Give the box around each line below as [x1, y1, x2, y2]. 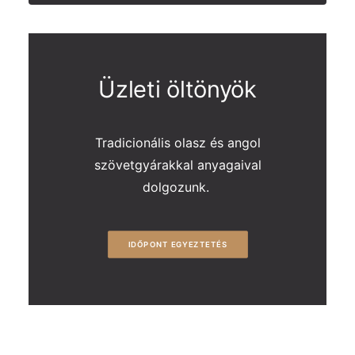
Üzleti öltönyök [98, 75, 257, 103]
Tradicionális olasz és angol [94, 135, 261, 151]
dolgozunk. [142, 179, 213, 195]
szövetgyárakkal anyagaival [94, 157, 261, 173]
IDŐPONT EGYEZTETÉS [128, 239, 227, 250]
